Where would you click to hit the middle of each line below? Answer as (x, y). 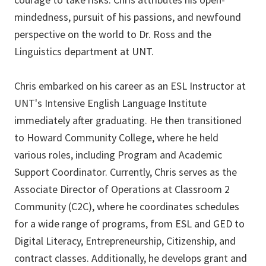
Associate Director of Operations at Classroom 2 (122, 189)
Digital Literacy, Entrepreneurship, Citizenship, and (125, 241)
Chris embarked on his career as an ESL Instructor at (130, 86)
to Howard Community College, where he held (116, 138)
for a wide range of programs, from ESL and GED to (129, 224)
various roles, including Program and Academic (118, 155)
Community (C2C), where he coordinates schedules (127, 207)
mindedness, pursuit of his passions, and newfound (128, 17)
